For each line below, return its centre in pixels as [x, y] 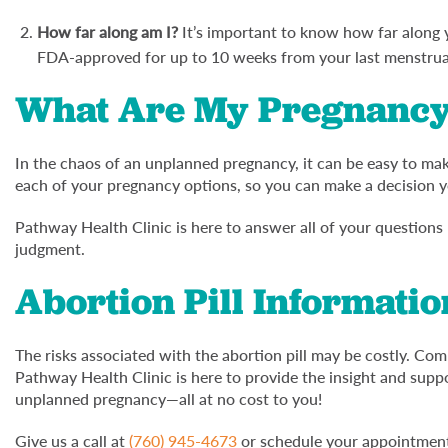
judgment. [52, 249]
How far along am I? [108, 31]
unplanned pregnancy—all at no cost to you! [168, 399]
